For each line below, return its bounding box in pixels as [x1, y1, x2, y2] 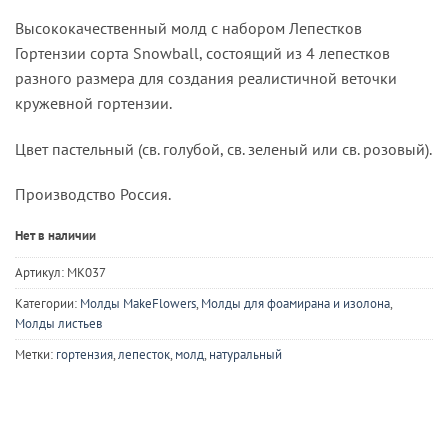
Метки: [15, 346, 56, 364]
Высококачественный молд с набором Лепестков [15, 17, 362, 38]
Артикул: [15, 264, 67, 282]
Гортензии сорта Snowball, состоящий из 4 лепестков [15, 42, 390, 63]
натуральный [209, 346, 282, 364]
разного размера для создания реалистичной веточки [15, 67, 397, 88]
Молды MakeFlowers [80, 295, 196, 313]
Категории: [15, 295, 80, 313]
